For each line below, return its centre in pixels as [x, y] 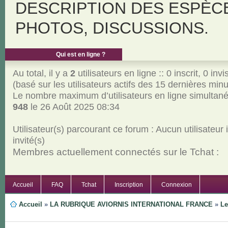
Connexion [176, 184]
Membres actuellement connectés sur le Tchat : [116, 152]
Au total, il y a [41, 73]
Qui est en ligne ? [80, 54]
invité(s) [28, 140]
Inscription [129, 184]
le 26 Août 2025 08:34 [74, 106]
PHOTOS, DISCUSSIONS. [112, 28]
